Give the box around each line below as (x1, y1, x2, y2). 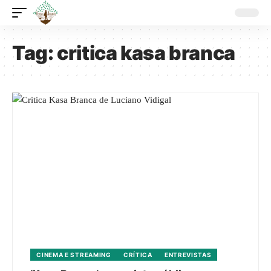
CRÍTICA (123, 250, 152, 258)
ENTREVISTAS (164, 250, 212, 258)
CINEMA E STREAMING (36, 250, 111, 258)
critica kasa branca (57, 41, 235, 65)
